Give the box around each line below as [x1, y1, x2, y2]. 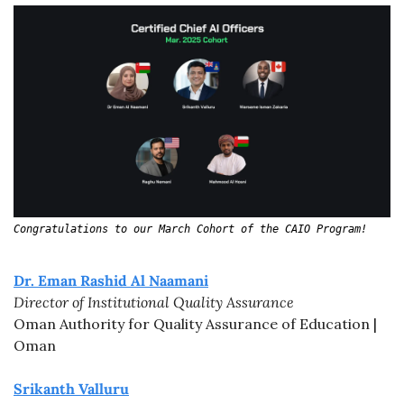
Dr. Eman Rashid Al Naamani [14, 271, 208, 290]
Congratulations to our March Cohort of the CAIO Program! [14, 223, 367, 236]
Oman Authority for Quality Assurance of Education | [14, 315, 377, 334]
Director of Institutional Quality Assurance [14, 293, 294, 312]
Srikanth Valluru [14, 380, 129, 399]
